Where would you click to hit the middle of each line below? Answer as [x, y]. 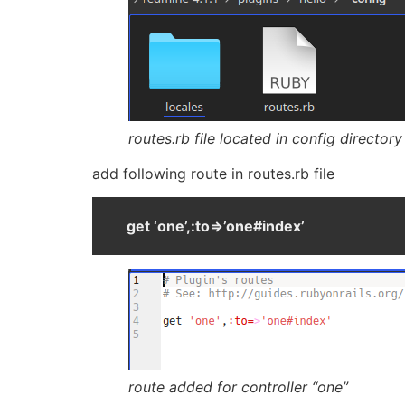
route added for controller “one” [238, 387]
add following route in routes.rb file [213, 173]
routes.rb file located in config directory [265, 138]
